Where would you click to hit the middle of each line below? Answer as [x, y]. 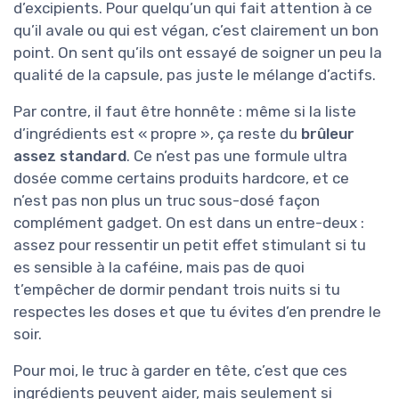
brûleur [328, 134]
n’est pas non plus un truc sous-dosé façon [167, 201]
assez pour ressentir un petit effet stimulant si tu [190, 245]
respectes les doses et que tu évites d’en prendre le [197, 312]
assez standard [70, 156]
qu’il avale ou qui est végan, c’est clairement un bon [196, 31]
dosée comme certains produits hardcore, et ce [181, 179]
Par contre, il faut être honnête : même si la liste [185, 112]
